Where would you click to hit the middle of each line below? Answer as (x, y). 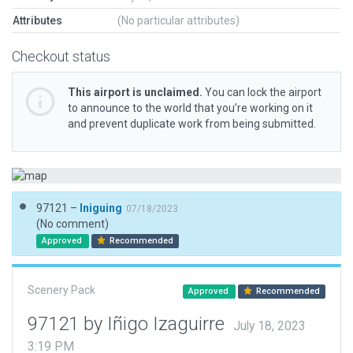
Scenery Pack (61, 290)
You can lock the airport (262, 92)
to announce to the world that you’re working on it (190, 108)
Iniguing (101, 208)
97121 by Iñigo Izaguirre (128, 324)
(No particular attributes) (178, 20)
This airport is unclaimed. (135, 92)
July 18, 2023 (269, 326)
